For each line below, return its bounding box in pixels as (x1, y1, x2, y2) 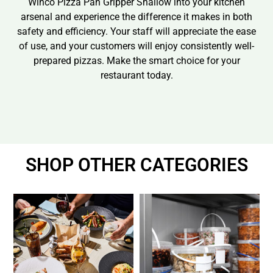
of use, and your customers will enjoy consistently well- (19, 40, 254, 52)
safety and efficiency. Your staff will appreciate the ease (17, 25, 256, 37)
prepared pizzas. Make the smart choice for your (33, 54, 240, 66)
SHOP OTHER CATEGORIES (25, 154, 248, 176)
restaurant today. (100, 69, 173, 81)
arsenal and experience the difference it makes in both (21, 10, 252, 23)
